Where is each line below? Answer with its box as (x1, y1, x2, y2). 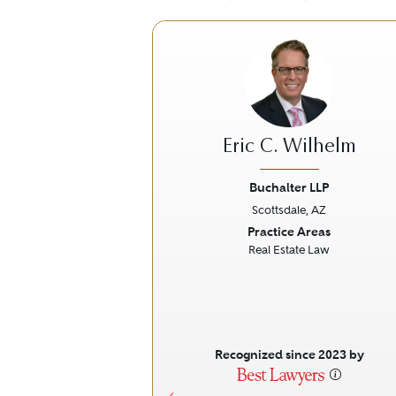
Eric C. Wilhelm (222, 138, 356, 157)
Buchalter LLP (249, 179, 329, 195)
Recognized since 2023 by (214, 346, 364, 362)
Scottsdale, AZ (252, 203, 326, 217)
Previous (164, 220, 240, 244)
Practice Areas (247, 224, 331, 240)
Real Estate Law (248, 243, 330, 256)
